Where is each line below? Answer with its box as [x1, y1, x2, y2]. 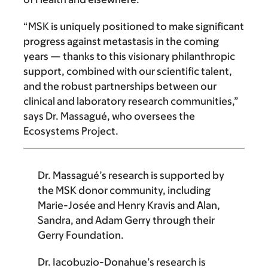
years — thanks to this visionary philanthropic [23, 50, 235, 63]
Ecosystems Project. [23, 125, 118, 138]
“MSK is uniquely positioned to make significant [23, 20, 244, 33]
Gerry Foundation [38, 229, 121, 242]
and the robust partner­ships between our [23, 80, 217, 93]
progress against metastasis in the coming [23, 35, 219, 48]
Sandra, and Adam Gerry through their [38, 214, 215, 227]
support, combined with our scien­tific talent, [23, 65, 232, 78]
